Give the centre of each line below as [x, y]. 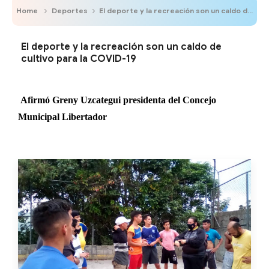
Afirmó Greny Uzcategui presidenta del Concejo [118, 100]
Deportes [70, 11]
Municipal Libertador [62, 117]
